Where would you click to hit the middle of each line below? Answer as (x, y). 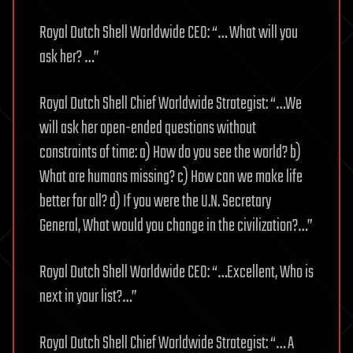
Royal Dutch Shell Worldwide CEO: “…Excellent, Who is (176, 273)
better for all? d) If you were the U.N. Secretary (155, 202)
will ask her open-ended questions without (148, 129)
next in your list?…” (88, 297)
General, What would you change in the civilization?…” (176, 227)
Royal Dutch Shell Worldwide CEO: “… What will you (169, 33)
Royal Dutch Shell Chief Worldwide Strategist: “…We (171, 104)
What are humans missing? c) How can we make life (171, 178)
